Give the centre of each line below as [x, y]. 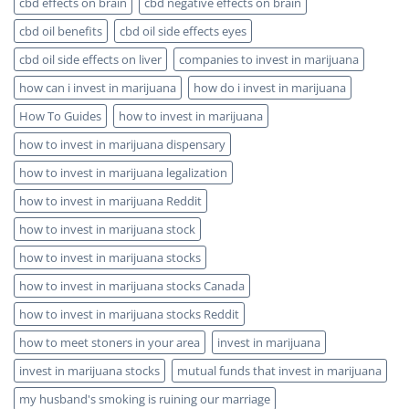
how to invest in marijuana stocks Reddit [129, 315]
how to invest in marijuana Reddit [110, 201]
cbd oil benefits [61, 31]
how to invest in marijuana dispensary [122, 145]
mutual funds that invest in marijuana [279, 371]
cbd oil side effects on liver [90, 60]
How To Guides [60, 116]
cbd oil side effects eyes [183, 31]
